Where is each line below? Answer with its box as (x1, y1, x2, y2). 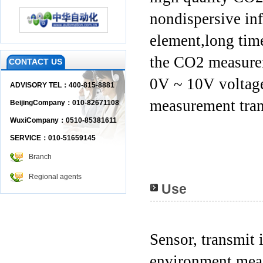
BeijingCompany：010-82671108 (10, 99, 119, 107)
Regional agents (29, 173, 82, 181)
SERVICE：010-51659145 (10, 134, 96, 142)
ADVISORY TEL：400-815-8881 (10, 81, 114, 89)
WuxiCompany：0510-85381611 (10, 116, 117, 124)
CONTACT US (9, 57, 63, 66)
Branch (29, 153, 52, 161)
